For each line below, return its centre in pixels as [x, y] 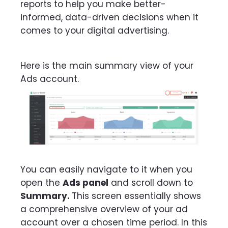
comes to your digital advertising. [95, 31]
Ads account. [51, 79]
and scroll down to [151, 182]
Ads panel [85, 182]
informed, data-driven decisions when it [109, 18]
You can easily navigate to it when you [106, 169]
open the [41, 182]
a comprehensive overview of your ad [104, 209]
